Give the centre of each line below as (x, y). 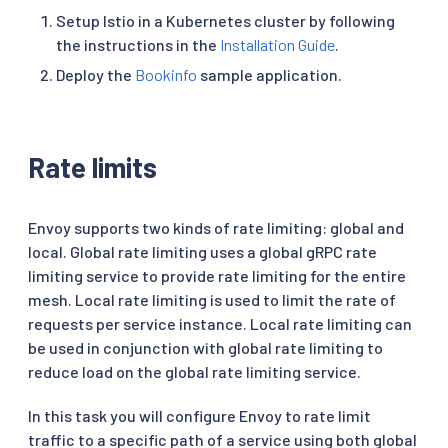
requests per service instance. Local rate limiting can (220, 323)
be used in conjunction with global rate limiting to (205, 347)
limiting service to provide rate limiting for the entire (217, 275)
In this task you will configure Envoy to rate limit (199, 415)
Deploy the (95, 74)
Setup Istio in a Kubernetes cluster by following (225, 20)
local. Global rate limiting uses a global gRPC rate (202, 251)
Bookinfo (166, 74)
